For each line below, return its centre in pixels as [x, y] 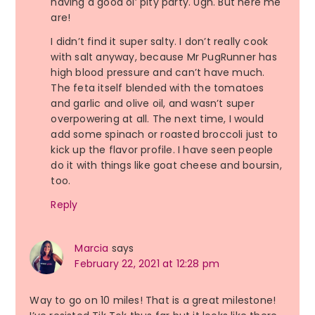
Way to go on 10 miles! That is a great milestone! [153, 301]
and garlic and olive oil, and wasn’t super [153, 104]
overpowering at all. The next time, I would [157, 119]
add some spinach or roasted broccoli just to [165, 135]
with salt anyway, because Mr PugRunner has [164, 57]
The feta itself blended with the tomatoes [157, 88]
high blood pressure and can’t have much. [158, 73]
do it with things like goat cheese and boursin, [166, 166]
